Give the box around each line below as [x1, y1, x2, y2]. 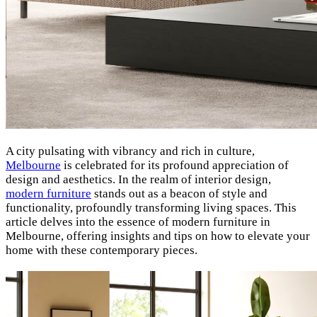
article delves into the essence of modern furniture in [6, 215, 270, 229]
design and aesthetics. [6, 173, 118, 187]
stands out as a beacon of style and [91, 187, 267, 201]
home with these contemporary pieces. [6, 243, 197, 258]
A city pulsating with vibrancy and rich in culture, [6, 144, 255, 158]
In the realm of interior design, [118, 173, 271, 187]
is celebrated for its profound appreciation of [61, 158, 289, 173]
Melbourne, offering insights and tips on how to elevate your [6, 229, 310, 243]
